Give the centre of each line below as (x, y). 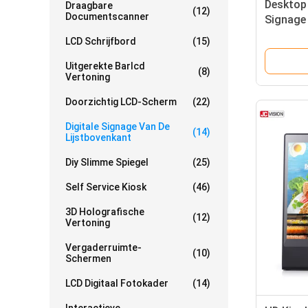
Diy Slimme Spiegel (107, 162)
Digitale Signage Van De (118, 126)
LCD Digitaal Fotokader (117, 283)
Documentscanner (107, 16)
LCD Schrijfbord (101, 41)
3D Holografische (105, 212)
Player (280, 35)
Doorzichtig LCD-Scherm (121, 102)
